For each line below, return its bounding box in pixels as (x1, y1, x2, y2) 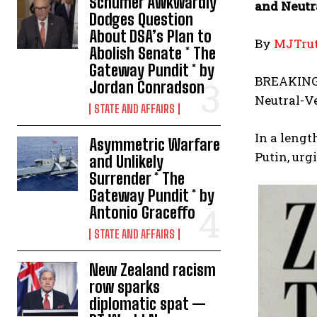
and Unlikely (89, 151, 164, 171)
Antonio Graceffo (89, 202, 196, 222)
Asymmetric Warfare (89, 134, 221, 154)
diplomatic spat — (89, 294, 207, 313)
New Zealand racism (89, 260, 217, 279)
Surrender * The (89, 168, 185, 188)
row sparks (89, 277, 161, 296)
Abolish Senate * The (89, 43, 217, 63)
